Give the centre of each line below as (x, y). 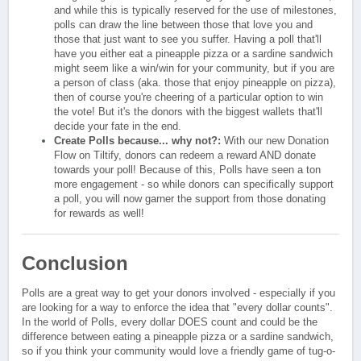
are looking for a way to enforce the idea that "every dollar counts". (177, 308)
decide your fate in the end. (118, 126)
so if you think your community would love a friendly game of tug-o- (178, 351)
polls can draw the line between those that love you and (183, 25)
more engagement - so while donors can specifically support (194, 184)
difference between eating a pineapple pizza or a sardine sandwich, (178, 337)
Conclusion (75, 263)
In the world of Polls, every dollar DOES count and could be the (170, 322)
